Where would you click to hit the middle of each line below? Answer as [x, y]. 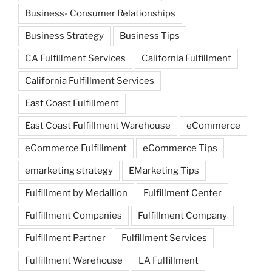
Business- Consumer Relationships [100, 13]
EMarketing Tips [164, 170]
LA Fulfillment [168, 260]
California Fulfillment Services [90, 80]
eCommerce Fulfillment [76, 148]
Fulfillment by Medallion [76, 193]
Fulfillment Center [182, 193]
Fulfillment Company [182, 215]
